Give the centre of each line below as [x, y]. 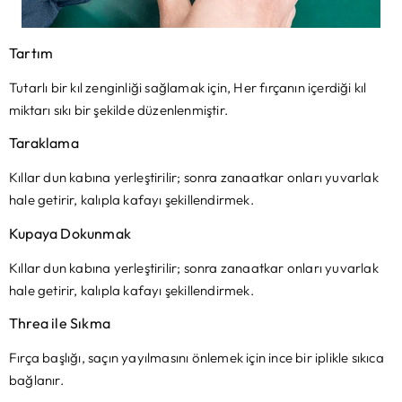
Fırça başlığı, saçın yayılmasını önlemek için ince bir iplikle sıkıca [197, 358]
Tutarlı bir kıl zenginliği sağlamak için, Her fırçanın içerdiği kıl [188, 88]
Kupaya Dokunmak [70, 233]
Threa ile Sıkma [60, 323]
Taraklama [44, 143]
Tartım [31, 53]
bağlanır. [36, 380]
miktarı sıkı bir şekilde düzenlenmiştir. [118, 110]
